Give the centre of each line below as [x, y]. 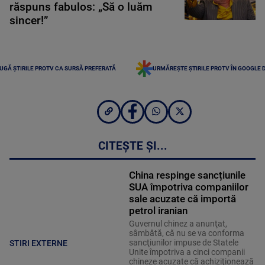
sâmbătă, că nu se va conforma [186, 233]
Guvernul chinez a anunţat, [178, 223]
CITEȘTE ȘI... [132, 146]
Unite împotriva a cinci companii [187, 252]
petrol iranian [158, 210]
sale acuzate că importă [182, 198]
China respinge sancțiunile [187, 175]
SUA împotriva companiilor [188, 187]
